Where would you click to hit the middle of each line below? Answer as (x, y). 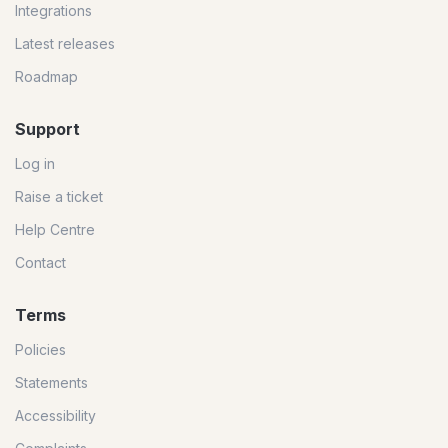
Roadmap (46, 77)
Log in (35, 164)
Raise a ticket (59, 197)
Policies (40, 350)
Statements (51, 383)
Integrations (53, 11)
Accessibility (55, 416)
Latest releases (65, 44)
